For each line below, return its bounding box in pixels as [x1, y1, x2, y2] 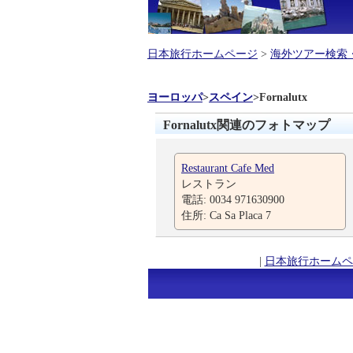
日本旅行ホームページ [147, 47, 258, 60]
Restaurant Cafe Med [181, 162, 274, 174]
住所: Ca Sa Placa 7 [181, 209, 271, 221]
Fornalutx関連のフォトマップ [163, 118, 330, 132]
